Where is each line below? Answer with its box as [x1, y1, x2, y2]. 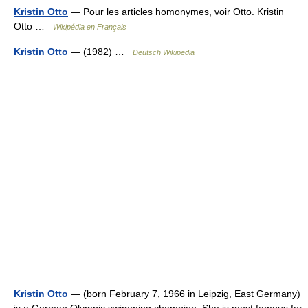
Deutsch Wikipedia [133, 48, 195, 56]
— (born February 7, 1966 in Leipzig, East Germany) [68, 288, 300, 299]
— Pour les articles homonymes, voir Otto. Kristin [68, 6, 284, 17]
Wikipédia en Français [53, 23, 126, 31]
